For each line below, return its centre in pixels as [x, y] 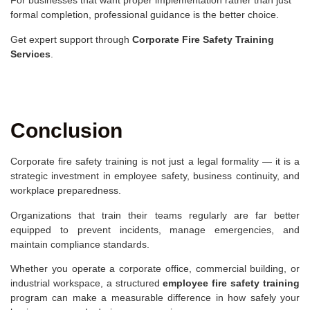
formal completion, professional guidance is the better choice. [145, 15]
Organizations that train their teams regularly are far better [155, 215]
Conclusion [66, 131]
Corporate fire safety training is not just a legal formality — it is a [155, 162]
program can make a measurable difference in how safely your [155, 297]
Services [30, 54]
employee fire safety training [231, 283]
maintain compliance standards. [80, 244]
